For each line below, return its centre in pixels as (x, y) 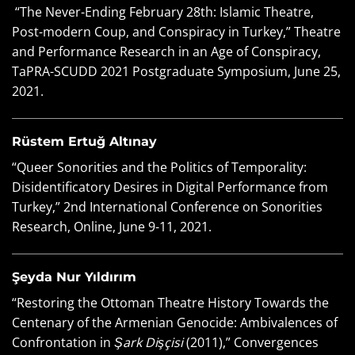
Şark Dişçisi (150, 342)
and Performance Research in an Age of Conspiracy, (166, 51)
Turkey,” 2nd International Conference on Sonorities (167, 206)
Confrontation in (63, 342)
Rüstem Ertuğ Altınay (84, 141)
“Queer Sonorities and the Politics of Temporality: (159, 167)
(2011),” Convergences (252, 342)
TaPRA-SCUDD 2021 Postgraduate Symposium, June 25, (176, 71)
